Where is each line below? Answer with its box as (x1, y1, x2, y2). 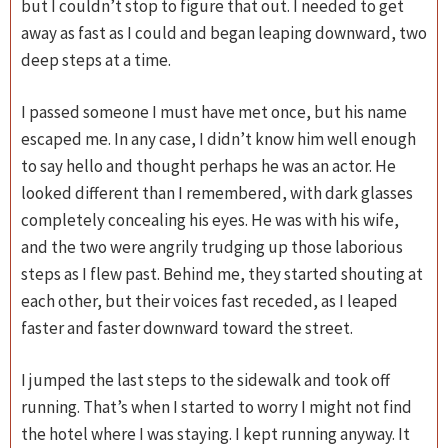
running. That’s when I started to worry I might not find (21, 396, 412, 418)
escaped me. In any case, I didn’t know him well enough (21, 128, 416, 150)
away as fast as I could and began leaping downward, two (21, 22, 427, 44)
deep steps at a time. (21, 49, 171, 71)
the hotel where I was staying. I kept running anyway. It (21, 423, 410, 445)
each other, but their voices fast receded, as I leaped (21, 290, 398, 312)
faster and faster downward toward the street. (21, 317, 353, 339)
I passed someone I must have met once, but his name (21, 101, 407, 123)
